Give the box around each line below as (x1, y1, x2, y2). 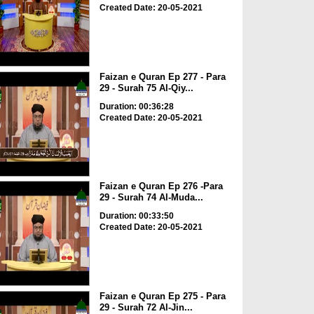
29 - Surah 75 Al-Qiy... (99, 82, 193, 93)
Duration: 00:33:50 (99, 211, 174, 221)
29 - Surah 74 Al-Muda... (99, 192, 203, 203)
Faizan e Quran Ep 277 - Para (99, 71, 226, 82)
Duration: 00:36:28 (99, 101, 174, 111)
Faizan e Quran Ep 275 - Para (99, 290, 226, 301)
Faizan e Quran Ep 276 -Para (99, 181, 223, 192)
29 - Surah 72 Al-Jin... (99, 301, 193, 313)
